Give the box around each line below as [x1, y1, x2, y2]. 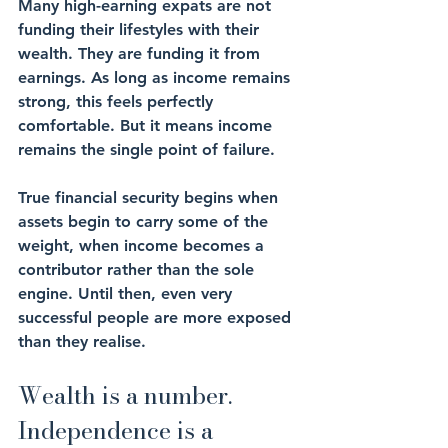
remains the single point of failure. [18, 140, 275, 160]
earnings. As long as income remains [18, 68, 295, 88]
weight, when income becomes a [18, 236, 269, 256]
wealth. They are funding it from [18, 44, 265, 64]
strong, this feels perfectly [18, 92, 218, 112]
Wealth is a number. [18, 377, 238, 415]
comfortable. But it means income [18, 116, 277, 136]
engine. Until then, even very [18, 284, 237, 304]
